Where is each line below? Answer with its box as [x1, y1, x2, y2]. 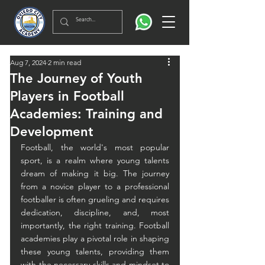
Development [10, 124, 93, 140]
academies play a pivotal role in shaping [21, 233, 169, 244]
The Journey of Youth [10, 70, 143, 86]
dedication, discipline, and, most [21, 207, 169, 218]
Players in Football [10, 88, 124, 104]
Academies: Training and [10, 106, 163, 122]
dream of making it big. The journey [21, 168, 169, 179]
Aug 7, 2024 [10, 58, 46, 67]
